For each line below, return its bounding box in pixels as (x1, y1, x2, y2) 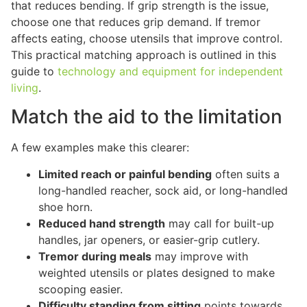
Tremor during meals (38, 249, 151, 263)
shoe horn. (38, 199, 93, 214)
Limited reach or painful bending (38, 167, 212, 181)
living (11, 80, 38, 95)
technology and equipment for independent (58, 64, 283, 78)
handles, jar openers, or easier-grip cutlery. (38, 232, 260, 247)
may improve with (151, 249, 248, 263)
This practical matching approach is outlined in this (11, 47, 276, 62)
